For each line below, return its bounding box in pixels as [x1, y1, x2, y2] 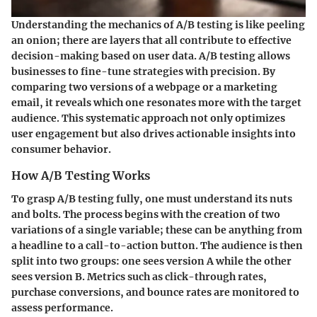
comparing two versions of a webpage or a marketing [11, 81, 277, 94]
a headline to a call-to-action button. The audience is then [11, 238, 303, 252]
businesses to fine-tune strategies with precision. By [11, 65, 275, 79]
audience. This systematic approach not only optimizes [11, 112, 285, 125]
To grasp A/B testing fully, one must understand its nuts [11, 192, 292, 205]
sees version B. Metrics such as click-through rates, [11, 270, 267, 283]
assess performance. [11, 301, 113, 314]
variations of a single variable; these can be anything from [11, 223, 302, 236]
